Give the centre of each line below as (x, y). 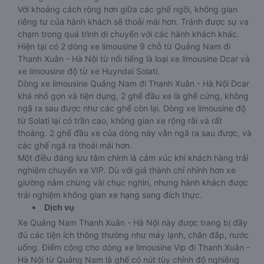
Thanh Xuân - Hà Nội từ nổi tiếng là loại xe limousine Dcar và (134, 59)
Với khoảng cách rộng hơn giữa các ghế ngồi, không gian (128, 9)
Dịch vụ (59, 207)
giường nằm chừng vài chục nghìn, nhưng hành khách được (133, 182)
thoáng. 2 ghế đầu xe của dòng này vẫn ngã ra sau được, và (135, 133)
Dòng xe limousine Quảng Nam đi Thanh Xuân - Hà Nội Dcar (133, 83)
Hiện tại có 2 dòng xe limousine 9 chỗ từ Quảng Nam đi (124, 46)
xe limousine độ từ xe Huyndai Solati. (89, 71)
